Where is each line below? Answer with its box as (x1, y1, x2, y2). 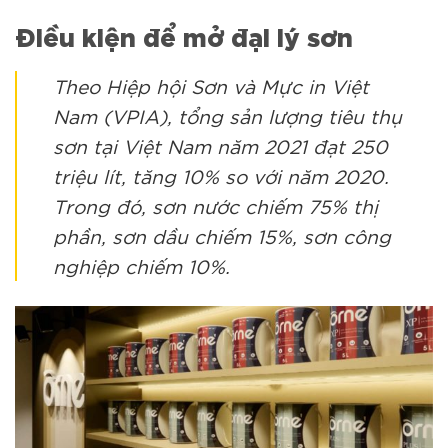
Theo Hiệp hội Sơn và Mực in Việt (53, 72, 369, 98)
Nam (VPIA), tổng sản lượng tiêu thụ (53, 102, 402, 128)
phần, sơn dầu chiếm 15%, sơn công (53, 222, 391, 248)
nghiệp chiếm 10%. (53, 252, 242, 278)
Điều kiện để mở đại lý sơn (15, 16, 353, 52)
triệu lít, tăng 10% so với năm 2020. (53, 162, 389, 188)
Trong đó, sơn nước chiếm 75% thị (53, 192, 378, 218)
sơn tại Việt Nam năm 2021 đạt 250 (53, 132, 388, 158)
